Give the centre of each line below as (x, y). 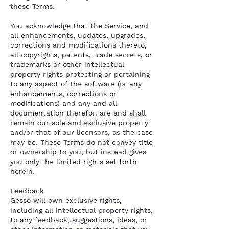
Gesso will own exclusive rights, (66, 200)
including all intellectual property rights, (82, 210)
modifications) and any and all (64, 103)
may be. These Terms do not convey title (82, 142)
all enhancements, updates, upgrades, (78, 35)
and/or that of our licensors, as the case (82, 132)
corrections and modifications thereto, (78, 45)
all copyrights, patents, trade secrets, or (81, 55)
